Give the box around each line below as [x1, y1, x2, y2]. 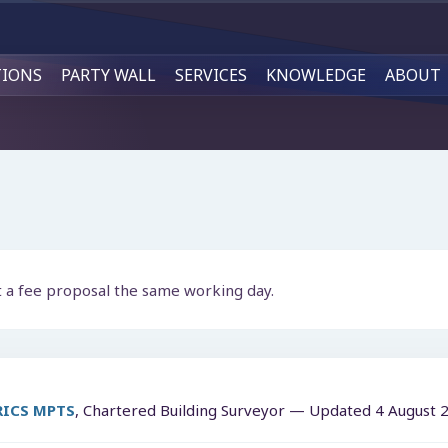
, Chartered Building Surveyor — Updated [75, 400, 375, 420]
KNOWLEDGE [266, 64, 367, 86]
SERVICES [175, 64, 247, 86]
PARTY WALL [60, 64, 156, 86]
